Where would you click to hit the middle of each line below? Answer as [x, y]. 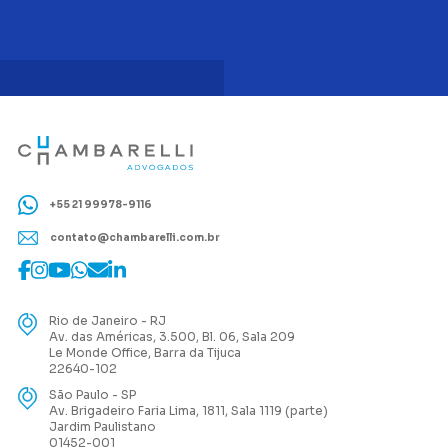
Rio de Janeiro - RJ [108, 321]
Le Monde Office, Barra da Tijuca [145, 353]
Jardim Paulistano [103, 427]
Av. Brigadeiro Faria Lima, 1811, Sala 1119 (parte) [189, 411]
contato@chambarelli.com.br [133, 237]
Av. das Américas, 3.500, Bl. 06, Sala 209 [172, 337]
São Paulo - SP [93, 395]
